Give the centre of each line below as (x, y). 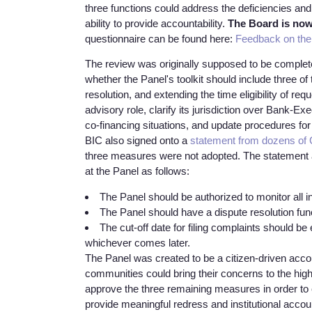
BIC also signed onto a (138, 141)
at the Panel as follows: (137, 171)
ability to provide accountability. (156, 23)
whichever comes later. (139, 242)
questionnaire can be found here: (160, 39)
